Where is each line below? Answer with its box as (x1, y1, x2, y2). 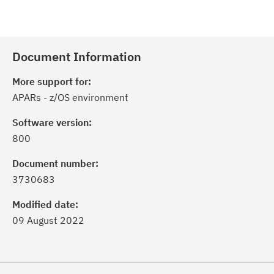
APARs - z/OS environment (12, 91, 128, 103)
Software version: (12, 116, 92, 128)
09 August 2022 (12, 214, 84, 226)
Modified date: (12, 198, 78, 210)
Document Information (12, 48, 141, 65)
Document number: (12, 157, 98, 169)
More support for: (12, 75, 91, 87)
